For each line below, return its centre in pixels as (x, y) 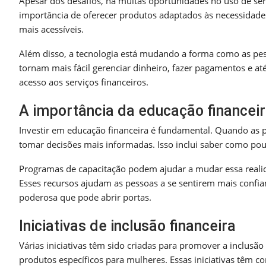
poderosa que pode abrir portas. (85, 197)
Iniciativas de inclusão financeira (127, 226)
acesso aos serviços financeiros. (84, 82)
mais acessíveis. (51, 29)
